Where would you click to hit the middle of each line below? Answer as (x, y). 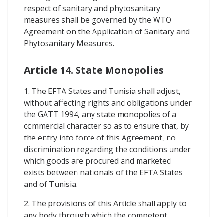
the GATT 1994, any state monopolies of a (100, 115)
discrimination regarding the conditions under (107, 149)
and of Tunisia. (51, 184)
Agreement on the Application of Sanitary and (107, 31)
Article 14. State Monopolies (94, 70)
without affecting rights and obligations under (108, 103)
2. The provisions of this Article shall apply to (105, 204)
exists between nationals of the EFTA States (103, 173)
